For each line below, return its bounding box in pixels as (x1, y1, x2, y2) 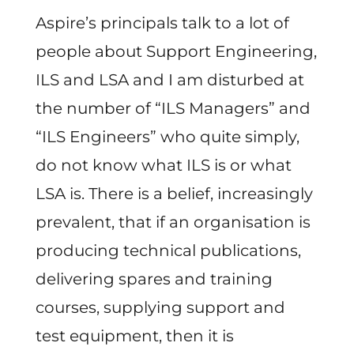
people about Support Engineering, (35, 41, 317, 61)
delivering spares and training (35, 269, 273, 288)
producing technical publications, (35, 240, 301, 260)
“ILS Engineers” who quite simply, (35, 126, 299, 146)
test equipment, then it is (35, 326, 234, 345)
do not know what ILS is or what (35, 155, 292, 175)
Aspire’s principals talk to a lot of (35, 13, 289, 32)
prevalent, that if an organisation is (35, 212, 311, 232)
